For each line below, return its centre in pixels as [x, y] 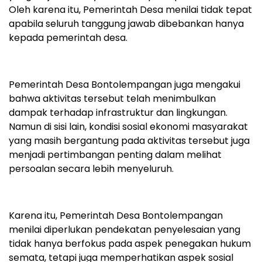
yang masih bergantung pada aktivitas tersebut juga [129, 141]
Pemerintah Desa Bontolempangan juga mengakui [125, 85]
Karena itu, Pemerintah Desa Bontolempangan [116, 216]
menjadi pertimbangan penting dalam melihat [115, 155]
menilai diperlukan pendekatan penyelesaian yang [125, 230]
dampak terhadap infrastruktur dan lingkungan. [118, 113]
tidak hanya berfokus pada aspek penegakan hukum [130, 244]
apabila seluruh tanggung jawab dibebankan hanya [126, 24]
